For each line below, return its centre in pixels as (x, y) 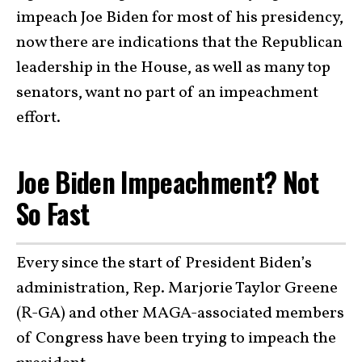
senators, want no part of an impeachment (167, 93)
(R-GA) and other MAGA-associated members (180, 313)
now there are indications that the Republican (179, 43)
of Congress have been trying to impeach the (176, 338)
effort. (38, 118)
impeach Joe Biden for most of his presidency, (180, 18)
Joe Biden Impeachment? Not (168, 182)
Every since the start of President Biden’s (164, 263)
